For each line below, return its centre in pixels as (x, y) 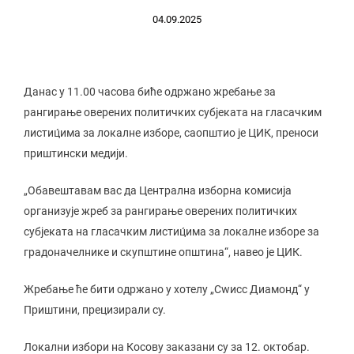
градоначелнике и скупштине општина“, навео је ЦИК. (163, 252)
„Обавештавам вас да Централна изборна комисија (158, 190)
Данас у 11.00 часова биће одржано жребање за (150, 92)
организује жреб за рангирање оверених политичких (160, 211)
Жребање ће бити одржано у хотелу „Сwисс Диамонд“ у (167, 289)
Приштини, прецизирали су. (95, 310)
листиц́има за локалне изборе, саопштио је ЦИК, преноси (171, 133)
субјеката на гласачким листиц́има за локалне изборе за (171, 232)
